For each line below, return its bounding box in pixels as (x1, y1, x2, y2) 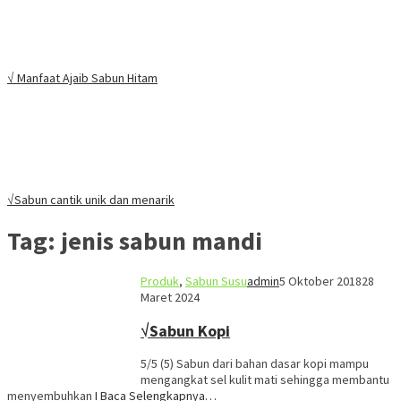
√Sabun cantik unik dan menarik (7, 191, 175, 208)
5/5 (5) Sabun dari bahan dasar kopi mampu (141, 355, 369, 372)
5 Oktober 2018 (279, 273, 362, 290)
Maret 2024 (141, 289, 200, 306)
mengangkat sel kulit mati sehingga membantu (141, 371, 389, 388)
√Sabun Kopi (141, 320, 230, 342)
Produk (141, 273, 179, 290)
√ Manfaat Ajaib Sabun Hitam (7, 69, 158, 86)
